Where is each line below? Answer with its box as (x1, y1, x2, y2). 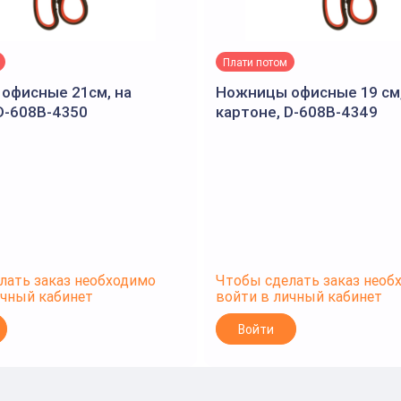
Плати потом (223, 55, 287, 69)
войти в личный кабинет (216, 287, 382, 305)
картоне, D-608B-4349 (216, 102, 378, 122)
